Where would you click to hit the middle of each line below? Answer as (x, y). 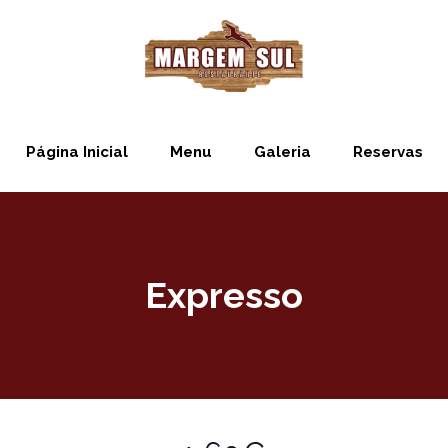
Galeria (282, 152)
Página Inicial (76, 152)
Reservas (387, 152)
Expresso (224, 295)
